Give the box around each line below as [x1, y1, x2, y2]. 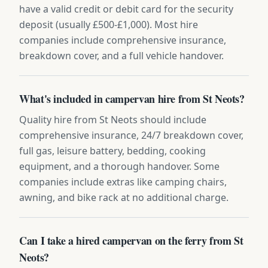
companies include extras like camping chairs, [19, 175, 227, 188]
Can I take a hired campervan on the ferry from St [19, 232, 243, 248]
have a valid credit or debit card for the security [19, 2, 233, 16]
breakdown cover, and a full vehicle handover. [19, 48, 224, 62]
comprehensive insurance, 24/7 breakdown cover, [19, 128, 243, 142]
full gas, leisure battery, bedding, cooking [19, 144, 206, 157]
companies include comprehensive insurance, [19, 33, 226, 47]
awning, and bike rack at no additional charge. [19, 190, 229, 204]
